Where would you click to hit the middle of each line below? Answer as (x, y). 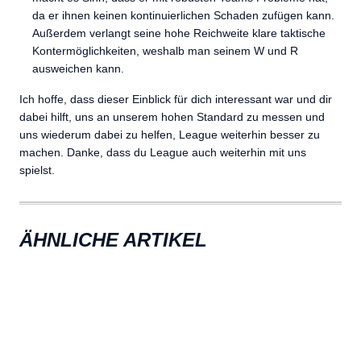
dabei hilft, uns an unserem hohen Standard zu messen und (172, 117)
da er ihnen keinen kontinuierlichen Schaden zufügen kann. (183, 15)
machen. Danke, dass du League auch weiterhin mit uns (163, 152)
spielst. (37, 170)
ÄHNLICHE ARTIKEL (113, 240)
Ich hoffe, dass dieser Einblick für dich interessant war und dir (176, 99)
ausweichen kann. (78, 68)
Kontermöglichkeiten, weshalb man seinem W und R (165, 51)
